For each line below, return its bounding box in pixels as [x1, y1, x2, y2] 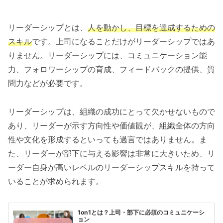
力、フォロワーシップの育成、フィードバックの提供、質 [8, 64, 215, 74]
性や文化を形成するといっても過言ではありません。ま [8, 134, 207, 144]
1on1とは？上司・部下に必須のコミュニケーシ [78, 209, 205, 217]
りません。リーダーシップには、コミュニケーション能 [8, 50, 207, 60]
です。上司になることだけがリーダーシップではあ [32, 36, 215, 46]
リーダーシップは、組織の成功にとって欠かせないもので [8, 106, 215, 116]
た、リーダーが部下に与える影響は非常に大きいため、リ [8, 148, 215, 158]
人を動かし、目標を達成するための [88, 22, 215, 32]
